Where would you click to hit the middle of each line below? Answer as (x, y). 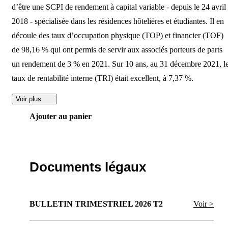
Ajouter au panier (61, 117)
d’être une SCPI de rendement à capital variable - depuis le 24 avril (119, 7)
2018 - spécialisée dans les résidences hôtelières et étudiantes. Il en (118, 21)
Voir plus (28, 99)
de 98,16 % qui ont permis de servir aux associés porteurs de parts (117, 50)
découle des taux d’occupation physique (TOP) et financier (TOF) (118, 36)
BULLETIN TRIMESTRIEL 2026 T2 (96, 204)
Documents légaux (88, 167)
